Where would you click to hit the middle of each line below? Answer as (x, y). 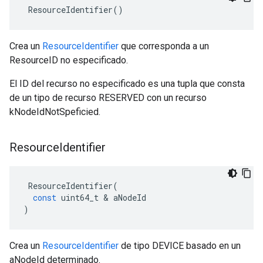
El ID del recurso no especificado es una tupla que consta (127, 84)
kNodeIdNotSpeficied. (55, 112)
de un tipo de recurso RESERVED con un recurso (108, 98)
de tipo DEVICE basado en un (180, 246)
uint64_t (80, 198)
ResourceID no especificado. (69, 60)
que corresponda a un (164, 46)
